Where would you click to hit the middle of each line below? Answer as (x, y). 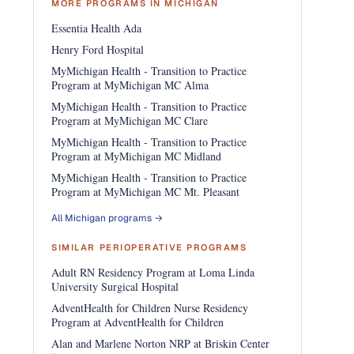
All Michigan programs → (107, 218)
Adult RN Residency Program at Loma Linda (153, 272)
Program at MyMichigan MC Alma (130, 85)
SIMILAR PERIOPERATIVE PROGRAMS (149, 247)
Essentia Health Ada (97, 28)
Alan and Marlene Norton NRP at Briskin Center (161, 343)
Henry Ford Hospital (98, 49)
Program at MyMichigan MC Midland (137, 156)
